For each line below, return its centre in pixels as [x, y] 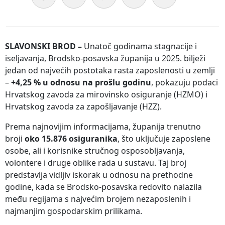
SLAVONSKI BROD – [43, 46]
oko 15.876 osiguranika [71, 139]
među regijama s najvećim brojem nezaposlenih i [98, 199]
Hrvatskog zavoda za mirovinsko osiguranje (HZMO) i [106, 95]
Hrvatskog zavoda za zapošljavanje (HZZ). [83, 107]
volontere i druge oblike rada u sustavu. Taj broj [96, 163]
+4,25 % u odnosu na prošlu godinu [81, 83]
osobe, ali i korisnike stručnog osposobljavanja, [95, 151]
